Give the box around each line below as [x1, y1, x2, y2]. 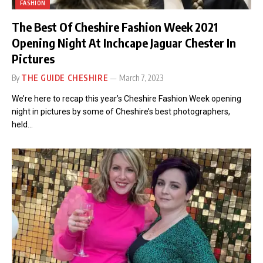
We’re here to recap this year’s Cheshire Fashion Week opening [12, 94, 241, 103]
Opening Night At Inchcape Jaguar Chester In [12, 35, 236, 50]
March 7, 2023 [119, 73, 164, 83]
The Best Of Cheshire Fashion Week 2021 [12, 19, 218, 34]
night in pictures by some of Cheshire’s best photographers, [12, 107, 230, 116]
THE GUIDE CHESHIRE [21, 73, 109, 83]
